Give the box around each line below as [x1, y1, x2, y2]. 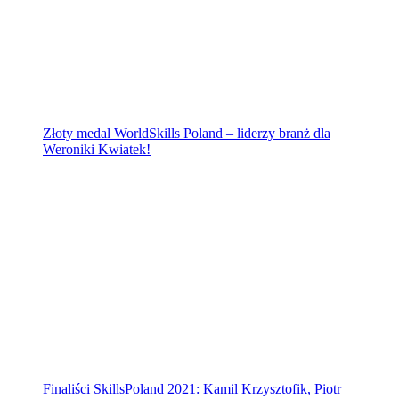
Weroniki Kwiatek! [43, 142, 151, 158]
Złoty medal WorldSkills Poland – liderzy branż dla [43, 126, 330, 142]
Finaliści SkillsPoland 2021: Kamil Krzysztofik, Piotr [43, 381, 341, 397]
